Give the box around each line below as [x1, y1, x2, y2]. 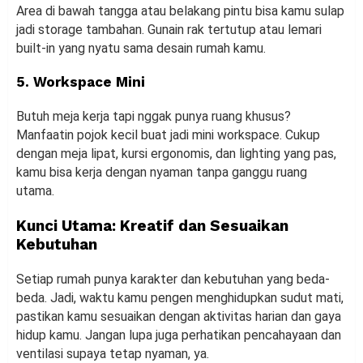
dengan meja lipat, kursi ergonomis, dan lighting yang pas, [16, 146, 336, 162]
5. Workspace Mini [16, 74, 145, 91]
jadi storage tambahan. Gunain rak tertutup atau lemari [16, 22, 322, 38]
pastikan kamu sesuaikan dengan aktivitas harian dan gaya [16, 309, 341, 325]
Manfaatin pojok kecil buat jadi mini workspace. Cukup [16, 127, 320, 143]
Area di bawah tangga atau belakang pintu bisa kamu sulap [16, 3, 344, 19]
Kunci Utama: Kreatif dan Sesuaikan [16, 216, 288, 236]
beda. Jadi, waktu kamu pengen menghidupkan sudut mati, [16, 290, 344, 306]
